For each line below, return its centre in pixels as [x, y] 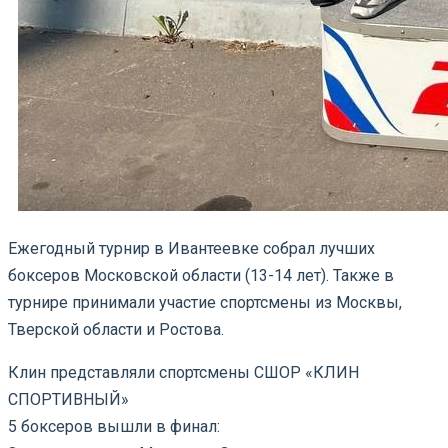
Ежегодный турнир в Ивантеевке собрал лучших [191, 248]
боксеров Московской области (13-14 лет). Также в [201, 275]
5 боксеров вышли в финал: [114, 426]
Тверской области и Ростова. [116, 329]
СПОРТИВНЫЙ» [68, 399]
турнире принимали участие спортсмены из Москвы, [205, 302]
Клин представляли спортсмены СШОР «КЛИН [183, 372]
